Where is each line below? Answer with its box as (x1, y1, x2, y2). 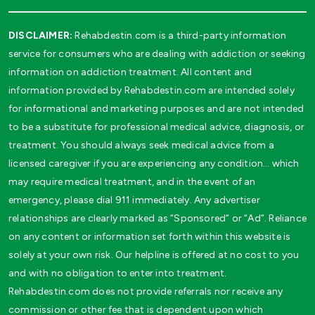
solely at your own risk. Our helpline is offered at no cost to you (8, 249, 300, 262)
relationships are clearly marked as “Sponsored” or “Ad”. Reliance (8, 212, 307, 225)
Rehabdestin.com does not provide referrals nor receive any (8, 285, 283, 298)
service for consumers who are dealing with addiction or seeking (8, 48, 306, 60)
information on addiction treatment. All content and (8, 66, 252, 79)
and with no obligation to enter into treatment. (8, 267, 227, 280)
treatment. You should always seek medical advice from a (8, 139, 275, 152)
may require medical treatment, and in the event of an (8, 176, 256, 188)
